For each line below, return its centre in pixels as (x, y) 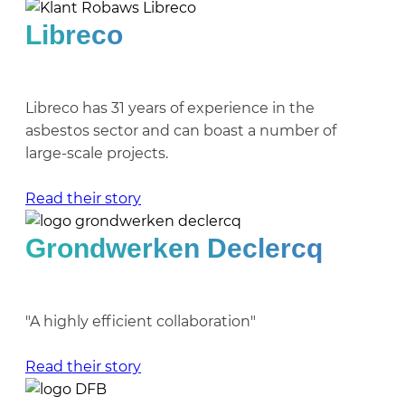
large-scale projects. (97, 153)
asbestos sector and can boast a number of (181, 131)
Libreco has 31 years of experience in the (170, 108)
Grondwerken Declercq (174, 248)
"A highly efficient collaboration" (141, 321)
